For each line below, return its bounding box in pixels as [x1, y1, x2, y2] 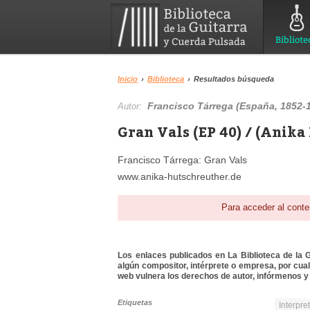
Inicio [118, 75, 138, 83]
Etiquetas [118, 298, 153, 307]
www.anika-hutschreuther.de [118, 171, 242, 182]
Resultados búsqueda [194, 75, 275, 83]
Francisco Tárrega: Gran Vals [118, 154, 248, 165]
